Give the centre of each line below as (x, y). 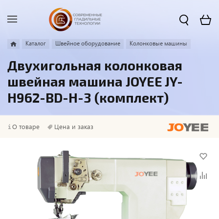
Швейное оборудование (88, 43)
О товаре (26, 126)
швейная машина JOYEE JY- (95, 81)
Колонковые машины (158, 43)
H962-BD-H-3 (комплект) (88, 97)
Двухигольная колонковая (95, 65)
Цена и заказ (74, 126)
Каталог (36, 43)
